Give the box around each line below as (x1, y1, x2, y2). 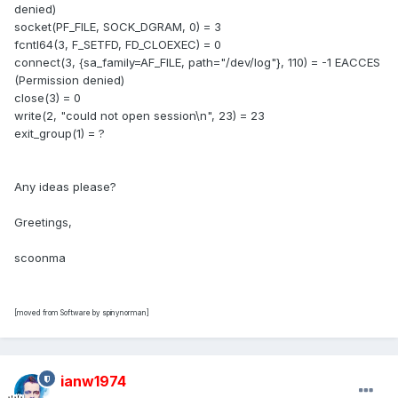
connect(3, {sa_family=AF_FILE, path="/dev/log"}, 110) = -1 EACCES (14, 55, 380, 70)
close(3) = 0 (14, 91, 81, 106)
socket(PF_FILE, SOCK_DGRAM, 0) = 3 (14, 20, 221, 35)
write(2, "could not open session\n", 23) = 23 (14, 108, 265, 123)
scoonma (14, 251, 66, 266)
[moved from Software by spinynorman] (14, 308, 149, 318)
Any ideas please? (14, 179, 116, 195)
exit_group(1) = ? (14, 126, 105, 141)
